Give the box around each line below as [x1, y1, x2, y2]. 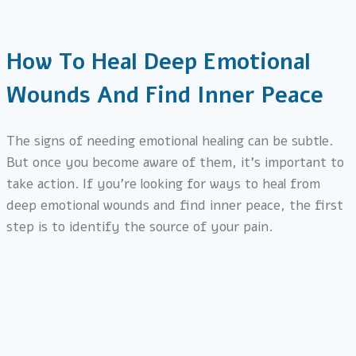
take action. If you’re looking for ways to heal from [6, 175, 320, 194]
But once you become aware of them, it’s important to [6, 153, 344, 172]
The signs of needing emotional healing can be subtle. [6, 132, 333, 151]
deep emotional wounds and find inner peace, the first [6, 196, 343, 215]
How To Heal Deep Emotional [6, 46, 311, 77]
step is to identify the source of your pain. [6, 218, 273, 237]
